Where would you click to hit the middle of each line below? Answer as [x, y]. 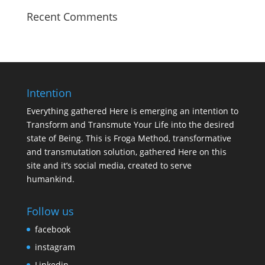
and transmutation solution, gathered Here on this [126, 152]
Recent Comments [72, 17]
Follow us [50, 211]
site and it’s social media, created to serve [109, 165]
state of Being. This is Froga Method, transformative [129, 138]
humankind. [50, 179]
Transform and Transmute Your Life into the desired [130, 125]
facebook [52, 230]
